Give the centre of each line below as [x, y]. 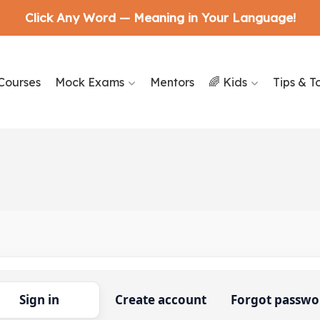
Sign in [39, 300]
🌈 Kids [227, 82]
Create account [160, 300]
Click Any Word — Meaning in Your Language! [160, 17]
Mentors [172, 82]
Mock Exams [89, 82]
